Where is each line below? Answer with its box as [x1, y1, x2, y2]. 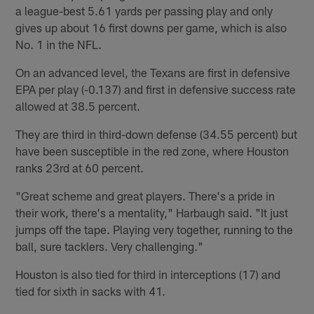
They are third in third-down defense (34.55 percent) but [15, 127, 298, 142]
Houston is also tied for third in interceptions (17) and [15, 267, 281, 282]
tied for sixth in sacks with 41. [15, 284, 166, 299]
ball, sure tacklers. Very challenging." [15, 239, 204, 254]
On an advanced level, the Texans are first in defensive [15, 65, 291, 80]
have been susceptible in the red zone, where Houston [15, 144, 289, 158]
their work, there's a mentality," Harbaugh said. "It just [15, 205, 289, 220]
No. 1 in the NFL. [15, 37, 102, 52]
